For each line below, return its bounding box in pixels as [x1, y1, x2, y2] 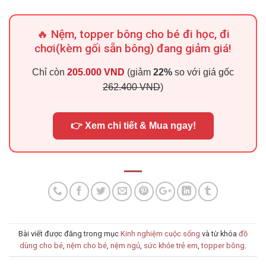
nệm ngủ [110, 240, 140, 250]
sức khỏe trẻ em [144, 240, 198, 250]
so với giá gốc [172, 67, 234, 78]
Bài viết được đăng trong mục [18, 229, 121, 238]
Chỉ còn [32, 67, 67, 78]
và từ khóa [200, 229, 239, 238]
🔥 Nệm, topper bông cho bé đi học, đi [36, 27, 230, 42]
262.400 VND [103, 82, 160, 93]
